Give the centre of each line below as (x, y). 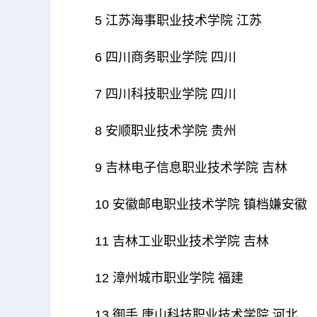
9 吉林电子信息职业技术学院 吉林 (191, 168)
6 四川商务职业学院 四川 (166, 57)
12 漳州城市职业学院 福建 (169, 278)
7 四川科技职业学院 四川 (166, 94)
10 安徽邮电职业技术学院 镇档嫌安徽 (201, 204)
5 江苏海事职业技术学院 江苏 (178, 21)
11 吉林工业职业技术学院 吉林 (182, 241)
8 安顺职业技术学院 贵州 (166, 131)
